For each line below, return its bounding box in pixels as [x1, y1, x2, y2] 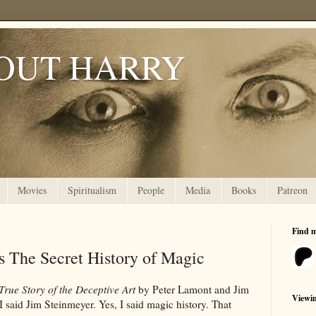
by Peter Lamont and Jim [135, 281, 249, 296]
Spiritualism [68, 183, 116, 197]
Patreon [277, 183, 308, 197]
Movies [18, 183, 47, 197]
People [138, 183, 164, 197]
